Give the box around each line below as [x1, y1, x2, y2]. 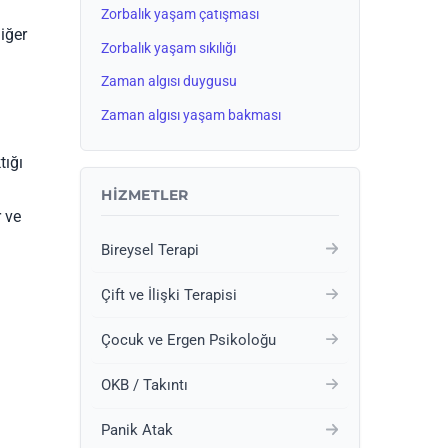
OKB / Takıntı [101, 376, 188, 395]
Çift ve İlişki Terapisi [101, 285, 237, 304]
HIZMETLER [101, 185, 189, 204]
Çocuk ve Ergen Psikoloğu [101, 330, 276, 349]
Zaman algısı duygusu [101, 73, 237, 91]
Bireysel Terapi [101, 240, 199, 259]
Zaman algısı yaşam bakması [101, 106, 281, 124]
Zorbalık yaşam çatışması [101, 6, 259, 24]
